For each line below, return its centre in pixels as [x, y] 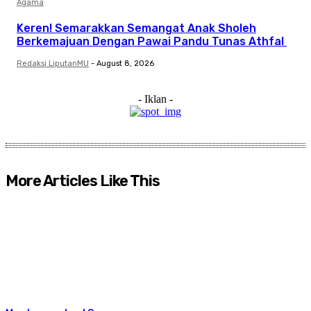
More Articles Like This [83, 180]
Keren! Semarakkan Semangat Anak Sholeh [136, 28]
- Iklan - [155, 99]
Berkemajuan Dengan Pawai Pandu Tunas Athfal [152, 41]
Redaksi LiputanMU [53, 63]
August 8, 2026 [125, 63]
